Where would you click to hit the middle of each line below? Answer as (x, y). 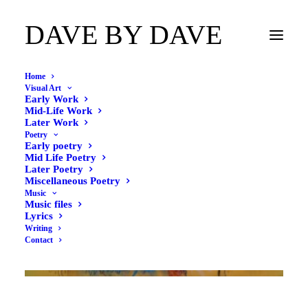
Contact (39, 240)
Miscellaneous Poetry (73, 181)
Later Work (52, 122)
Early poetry (54, 146)
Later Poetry (54, 169)
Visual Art (43, 88)
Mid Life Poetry (60, 157)
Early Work (52, 99)
